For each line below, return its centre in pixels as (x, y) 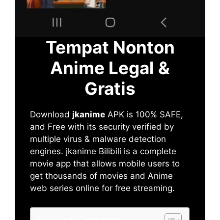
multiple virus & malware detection (98, 139)
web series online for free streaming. (103, 188)
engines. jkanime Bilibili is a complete (103, 151)
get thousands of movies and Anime (102, 176)
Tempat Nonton (110, 47)
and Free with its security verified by (102, 127)
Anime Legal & (110, 68)
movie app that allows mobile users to (105, 164)
